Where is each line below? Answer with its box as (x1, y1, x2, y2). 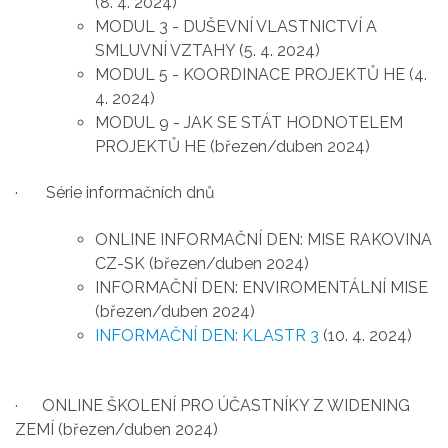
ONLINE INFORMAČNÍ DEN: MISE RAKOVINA (95, 229, 432, 249)
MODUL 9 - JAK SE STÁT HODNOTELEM (95, 112, 403, 132)
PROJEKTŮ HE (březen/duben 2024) (95, 136, 370, 156)
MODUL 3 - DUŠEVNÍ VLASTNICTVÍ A (95, 16, 377, 36)
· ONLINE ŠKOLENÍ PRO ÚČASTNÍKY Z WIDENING (15, 396, 410, 416)
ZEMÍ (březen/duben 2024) (15, 420, 218, 440)
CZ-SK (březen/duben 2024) (95, 253, 309, 273)
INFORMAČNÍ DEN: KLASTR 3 (95, 325, 319, 345)
